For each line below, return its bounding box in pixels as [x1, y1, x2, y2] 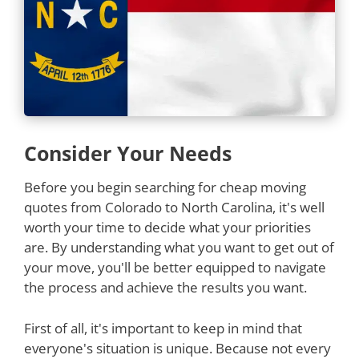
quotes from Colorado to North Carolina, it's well [24, 198, 325, 217]
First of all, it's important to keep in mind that [24, 318, 302, 337]
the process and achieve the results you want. [24, 278, 307, 297]
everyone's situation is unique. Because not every [24, 338, 331, 357]
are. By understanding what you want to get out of [24, 238, 334, 257]
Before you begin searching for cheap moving [24, 178, 306, 197]
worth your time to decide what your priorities [24, 218, 311, 237]
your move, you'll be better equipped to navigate [24, 258, 326, 277]
